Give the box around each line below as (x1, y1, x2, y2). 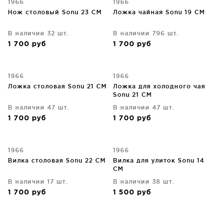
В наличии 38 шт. (113, 178, 174, 185)
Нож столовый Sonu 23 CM (8, 9, 102, 15)
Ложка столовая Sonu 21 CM (8, 83, 107, 89)
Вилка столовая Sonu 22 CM (8, 157, 106, 164)
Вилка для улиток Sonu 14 (113, 157, 204, 164)
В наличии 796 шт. (113, 30, 179, 36)
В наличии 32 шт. (8, 30, 69, 36)
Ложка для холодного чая (113, 83, 205, 89)
